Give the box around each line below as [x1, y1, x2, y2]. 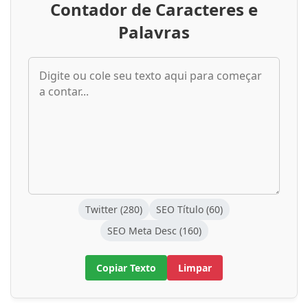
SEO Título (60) [156, 203, 223, 217]
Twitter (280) [85, 203, 142, 217]
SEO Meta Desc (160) [107, 224, 201, 238]
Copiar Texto [96, 261, 156, 275]
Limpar [178, 261, 212, 275]
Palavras [118, 21, 190, 44]
